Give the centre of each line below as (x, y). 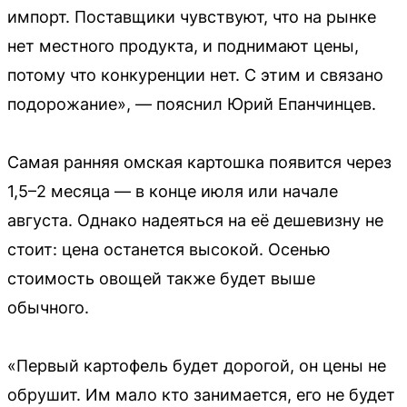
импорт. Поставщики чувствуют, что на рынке (192, 16)
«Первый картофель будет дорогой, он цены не (197, 365)
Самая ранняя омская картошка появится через (199, 162)
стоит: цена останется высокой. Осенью (169, 249)
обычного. (48, 307)
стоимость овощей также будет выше (161, 278)
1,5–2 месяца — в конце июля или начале (173, 191)
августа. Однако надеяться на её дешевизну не (195, 220)
